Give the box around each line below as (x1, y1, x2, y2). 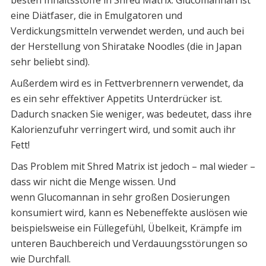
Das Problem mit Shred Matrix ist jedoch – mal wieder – (10, 160, 255, 173)
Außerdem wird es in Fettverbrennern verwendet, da (10, 77, 243, 90)
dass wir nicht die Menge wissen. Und (10, 175, 176, 189)
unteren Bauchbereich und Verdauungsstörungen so (10, 237, 248, 251)
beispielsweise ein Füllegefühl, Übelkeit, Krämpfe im (10, 221, 242, 235)
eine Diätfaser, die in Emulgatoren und (10, 9, 182, 23)
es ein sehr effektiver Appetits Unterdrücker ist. (10, 92, 222, 106)
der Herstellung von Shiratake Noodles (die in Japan (10, 40, 242, 53)
